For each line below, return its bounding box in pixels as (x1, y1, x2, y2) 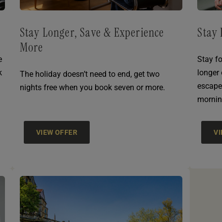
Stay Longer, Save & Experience (19, 25, 165, 41)
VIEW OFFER (36, 128, 78, 137)
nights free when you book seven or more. (19, 83, 165, 93)
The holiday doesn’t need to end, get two (19, 69, 160, 79)
